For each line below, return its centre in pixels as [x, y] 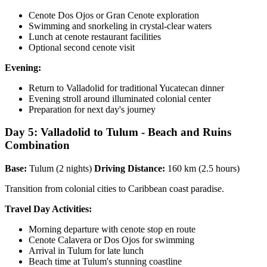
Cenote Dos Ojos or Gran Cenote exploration [114, 15]
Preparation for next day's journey [92, 109]
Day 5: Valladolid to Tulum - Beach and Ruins [118, 132]
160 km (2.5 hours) [202, 168]
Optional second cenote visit [82, 47]
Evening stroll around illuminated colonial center [120, 98]
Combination [37, 145]
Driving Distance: [130, 168]
